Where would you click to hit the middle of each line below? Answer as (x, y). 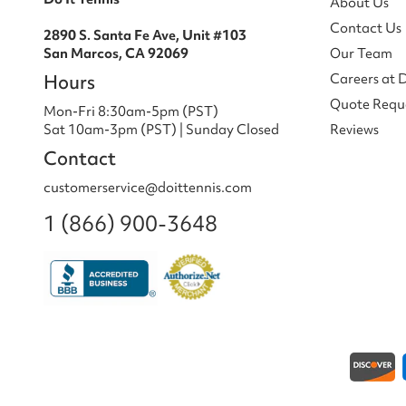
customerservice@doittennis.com (148, 187)
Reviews (354, 129)
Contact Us (366, 28)
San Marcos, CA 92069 (116, 53)
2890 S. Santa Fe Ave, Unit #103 (145, 35)
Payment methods (77, 357)
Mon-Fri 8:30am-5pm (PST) (131, 111)
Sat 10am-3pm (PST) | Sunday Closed (161, 129)
